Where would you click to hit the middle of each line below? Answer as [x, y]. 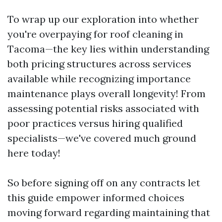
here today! [34, 153]
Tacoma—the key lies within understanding [108, 49]
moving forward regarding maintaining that [109, 213]
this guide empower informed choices [96, 198]
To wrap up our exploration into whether [103, 19]
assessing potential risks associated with [103, 109]
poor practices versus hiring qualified [95, 123]
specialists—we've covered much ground [102, 138]
